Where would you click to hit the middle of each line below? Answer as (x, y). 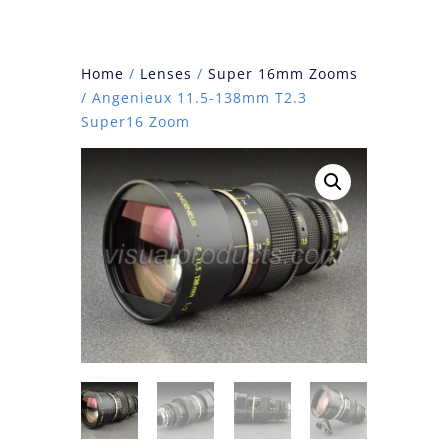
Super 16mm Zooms (282, 73)
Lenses (165, 73)
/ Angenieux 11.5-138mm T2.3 (193, 97)
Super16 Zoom (135, 121)
